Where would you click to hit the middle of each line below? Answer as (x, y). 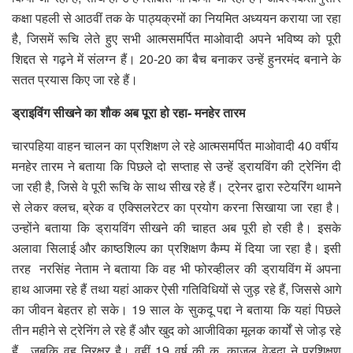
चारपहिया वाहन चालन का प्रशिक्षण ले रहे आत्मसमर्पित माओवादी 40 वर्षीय (176, 145)
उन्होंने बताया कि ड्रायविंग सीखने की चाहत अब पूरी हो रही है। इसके (176, 227)
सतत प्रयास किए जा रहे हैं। (75, 79)
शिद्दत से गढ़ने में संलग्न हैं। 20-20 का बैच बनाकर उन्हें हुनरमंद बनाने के (176, 58)
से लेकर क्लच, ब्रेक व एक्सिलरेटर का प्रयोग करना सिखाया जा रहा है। (176, 206)
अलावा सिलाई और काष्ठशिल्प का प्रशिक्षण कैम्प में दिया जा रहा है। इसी (176, 247)
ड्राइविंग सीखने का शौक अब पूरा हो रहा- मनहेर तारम (128, 112)
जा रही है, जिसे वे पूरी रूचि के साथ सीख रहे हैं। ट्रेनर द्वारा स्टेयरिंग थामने (176, 186)
